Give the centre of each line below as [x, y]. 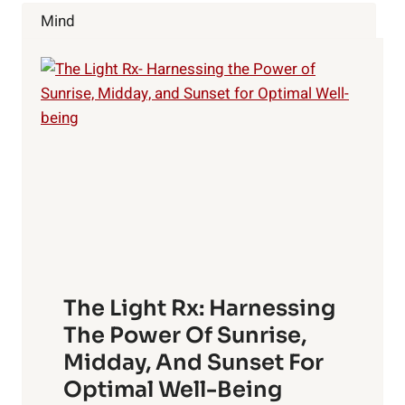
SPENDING [128, 70]
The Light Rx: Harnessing [199, 309]
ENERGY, [122, 13]
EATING [118, 32]
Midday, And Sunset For [193, 363]
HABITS [119, 89]
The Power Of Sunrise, [185, 336]
